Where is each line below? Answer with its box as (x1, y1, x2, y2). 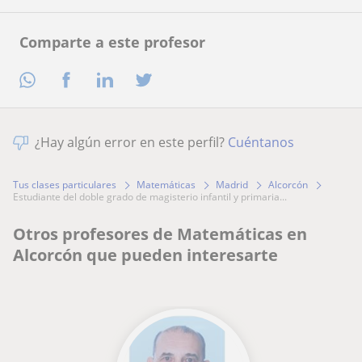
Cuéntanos (228, 133, 294, 152)
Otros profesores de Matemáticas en (13, 223, 307, 246)
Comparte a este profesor (19, 32, 205, 52)
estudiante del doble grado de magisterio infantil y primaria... (19, 190, 287, 204)
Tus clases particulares (13, 178, 116, 192)
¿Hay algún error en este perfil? (35, 133, 228, 152)
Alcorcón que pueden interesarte (13, 244, 278, 267)
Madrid (216, 178, 248, 192)
